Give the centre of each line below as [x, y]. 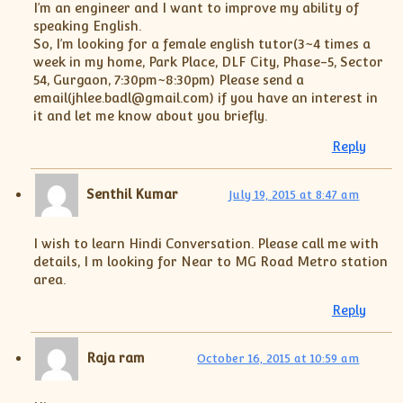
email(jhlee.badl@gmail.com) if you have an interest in [205, 97]
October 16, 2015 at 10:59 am [278, 359]
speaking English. [87, 25]
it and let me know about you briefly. [150, 115]
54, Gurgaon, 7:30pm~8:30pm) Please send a [168, 79]
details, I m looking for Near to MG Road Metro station [210, 261]
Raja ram [116, 358]
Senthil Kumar [133, 194]
